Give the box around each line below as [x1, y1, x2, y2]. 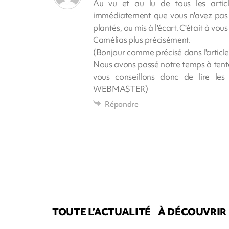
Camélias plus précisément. [93, 34, 191, 46]
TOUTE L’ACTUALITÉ [52, 205, 151, 219]
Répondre [105, 99, 139, 110]
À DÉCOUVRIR [158, 205, 227, 219]
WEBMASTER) [93, 83, 148, 95]
